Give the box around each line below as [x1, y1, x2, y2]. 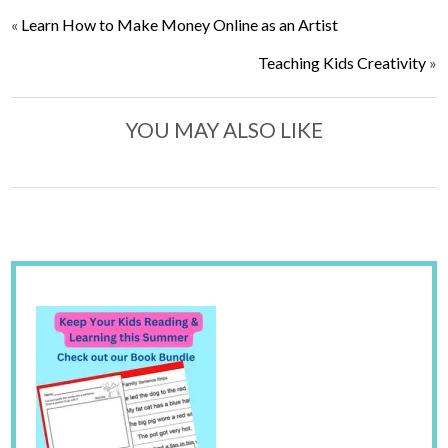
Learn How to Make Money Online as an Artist [21, 14, 339, 34]
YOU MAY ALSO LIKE [125, 116, 323, 142]
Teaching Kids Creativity [257, 52, 426, 72]
